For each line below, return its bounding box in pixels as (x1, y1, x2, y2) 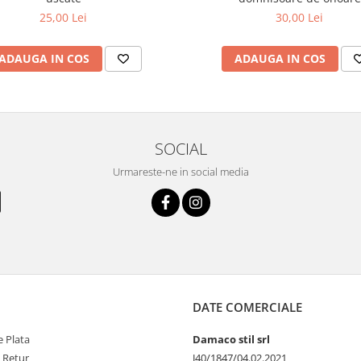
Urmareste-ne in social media (112, 164, 249, 179)
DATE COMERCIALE (193, 298, 302, 315)
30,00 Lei (276, 9, 323, 25)
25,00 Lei (39, 9, 87, 25)
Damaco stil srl (193, 331, 270, 346)
